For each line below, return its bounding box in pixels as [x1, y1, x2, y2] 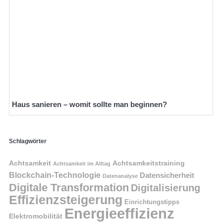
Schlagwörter [9, 137, 47, 145]
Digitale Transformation [9, 181, 129, 194]
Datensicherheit [140, 171, 194, 180]
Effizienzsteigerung [9, 193, 122, 207]
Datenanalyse [103, 173, 138, 179]
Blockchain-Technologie [9, 170, 101, 180]
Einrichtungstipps [124, 198, 179, 206]
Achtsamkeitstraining [112, 159, 185, 167]
